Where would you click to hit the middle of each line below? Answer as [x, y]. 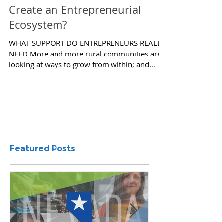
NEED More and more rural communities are [85, 76]
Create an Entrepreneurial [75, 32]
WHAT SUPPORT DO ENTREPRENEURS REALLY [87, 65]
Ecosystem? [38, 47]
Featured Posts [43, 170]
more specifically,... [41, 98]
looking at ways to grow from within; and [79, 87]
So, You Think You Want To [76, 17]
